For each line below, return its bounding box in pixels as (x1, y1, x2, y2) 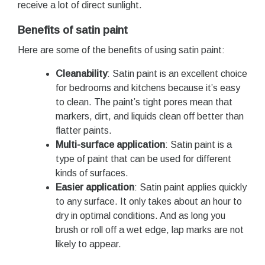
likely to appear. (56, 238, 121, 249)
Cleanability (56, 68, 107, 79)
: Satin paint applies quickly (134, 182, 247, 192)
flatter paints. (56, 125, 112, 135)
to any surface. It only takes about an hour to (56, 196, 242, 206)
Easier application (56, 182, 134, 192)
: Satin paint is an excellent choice (107, 68, 247, 79)
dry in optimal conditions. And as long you (56, 210, 225, 221)
